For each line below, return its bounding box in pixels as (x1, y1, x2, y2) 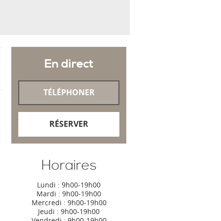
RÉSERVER (49, 118, 88, 129)
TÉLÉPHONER (43, 87, 95, 98)
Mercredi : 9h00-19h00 (31, 198, 107, 207)
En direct (44, 57, 94, 72)
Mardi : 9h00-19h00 (37, 189, 101, 198)
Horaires (41, 157, 97, 175)
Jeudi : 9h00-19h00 (38, 207, 100, 216)
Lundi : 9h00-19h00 (37, 180, 101, 189)
